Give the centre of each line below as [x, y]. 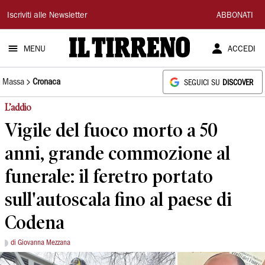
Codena [35, 222]
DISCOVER [238, 83]
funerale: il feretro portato [109, 176]
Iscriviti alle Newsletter [47, 16]
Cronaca [46, 82]
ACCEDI [241, 50]
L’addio [18, 107]
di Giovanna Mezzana [41, 243]
